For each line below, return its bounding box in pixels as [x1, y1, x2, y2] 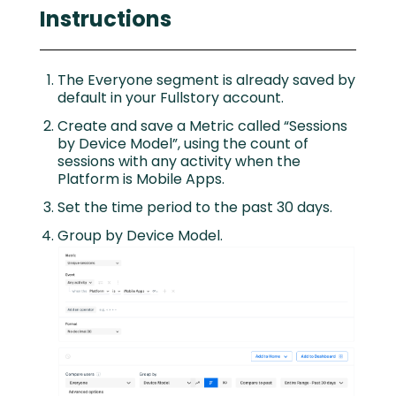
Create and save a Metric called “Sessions [57, 116, 347, 136]
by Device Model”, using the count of [57, 133, 308, 154]
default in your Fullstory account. [57, 88, 284, 108]
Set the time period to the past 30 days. [57, 197, 332, 217]
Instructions [40, 4, 171, 34]
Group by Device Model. [57, 225, 223, 246]
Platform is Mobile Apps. [57, 169, 225, 189]
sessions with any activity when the [57, 151, 301, 171]
